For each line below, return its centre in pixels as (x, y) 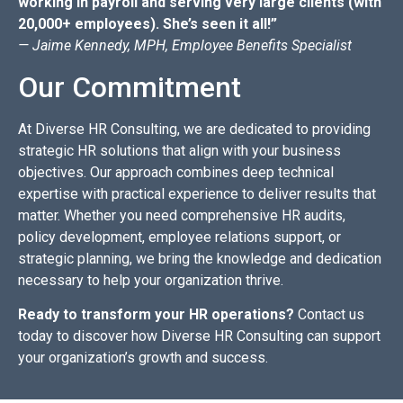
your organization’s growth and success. (143, 357)
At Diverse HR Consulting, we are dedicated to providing (194, 129)
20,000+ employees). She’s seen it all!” (148, 24)
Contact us (329, 314)
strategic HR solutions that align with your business (179, 150)
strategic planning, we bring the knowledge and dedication (200, 258)
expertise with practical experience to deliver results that (197, 193)
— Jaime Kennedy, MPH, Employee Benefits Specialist (185, 46)
